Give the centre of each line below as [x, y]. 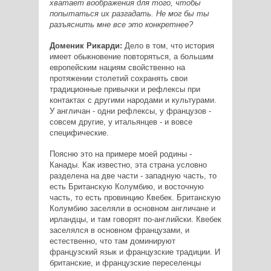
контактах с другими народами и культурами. [133, 100]
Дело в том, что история [168, 45]
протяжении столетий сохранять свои [118, 78]
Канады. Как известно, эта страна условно [128, 165]
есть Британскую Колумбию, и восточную [126, 186]
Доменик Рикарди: [86, 45]
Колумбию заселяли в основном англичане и [132, 208]
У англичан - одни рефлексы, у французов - [130, 111]
